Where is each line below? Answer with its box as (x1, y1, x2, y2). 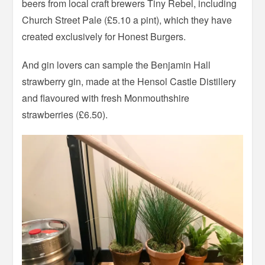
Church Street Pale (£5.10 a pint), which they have (22, 13, 232, 27)
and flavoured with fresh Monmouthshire (22, 91, 190, 105)
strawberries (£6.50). (22, 108, 108, 122)
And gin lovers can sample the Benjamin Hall (22, 58, 211, 72)
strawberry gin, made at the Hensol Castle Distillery (22, 75, 237, 89)
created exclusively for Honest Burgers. (22, 30, 186, 44)
